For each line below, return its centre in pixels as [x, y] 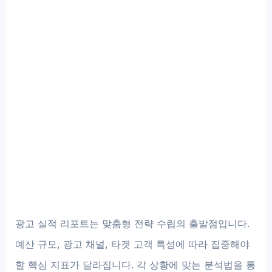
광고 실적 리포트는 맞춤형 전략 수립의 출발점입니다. [133, 223]
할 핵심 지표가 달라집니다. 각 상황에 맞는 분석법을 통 [136, 264]
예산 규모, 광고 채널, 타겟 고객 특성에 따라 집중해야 [133, 244]
